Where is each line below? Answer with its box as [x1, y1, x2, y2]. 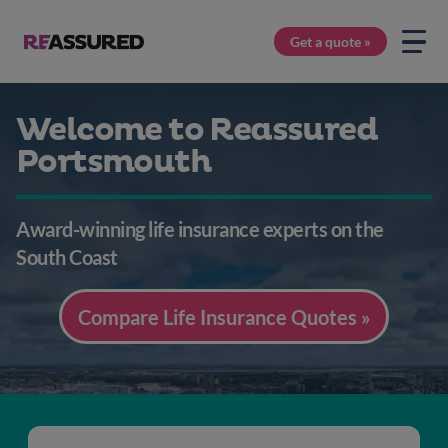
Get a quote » [290, 33, 372, 50]
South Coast [16, 245, 118, 269]
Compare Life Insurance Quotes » [77, 304, 371, 329]
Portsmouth [16, 143, 211, 182]
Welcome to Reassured [16, 111, 377, 150]
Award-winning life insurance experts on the [16, 217, 384, 241]
